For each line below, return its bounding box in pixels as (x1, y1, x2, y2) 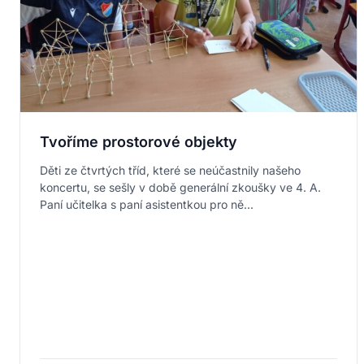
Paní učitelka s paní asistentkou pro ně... (40, 197, 253, 211)
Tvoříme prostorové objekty (40, 132, 237, 150)
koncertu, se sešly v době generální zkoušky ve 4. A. (40, 180, 321, 194)
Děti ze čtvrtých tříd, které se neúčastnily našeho (40, 162, 301, 177)
